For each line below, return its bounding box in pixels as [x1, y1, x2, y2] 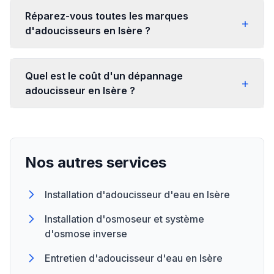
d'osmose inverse [45, 228, 127, 240]
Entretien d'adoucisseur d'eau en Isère [45, 252, 223, 264]
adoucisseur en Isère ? [25, 84, 135, 97]
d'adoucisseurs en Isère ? [25, 24, 150, 37]
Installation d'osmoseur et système [45, 213, 204, 225]
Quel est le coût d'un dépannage [25, 70, 183, 82]
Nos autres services [25, 154, 166, 171]
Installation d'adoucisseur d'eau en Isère [45, 188, 230, 201]
